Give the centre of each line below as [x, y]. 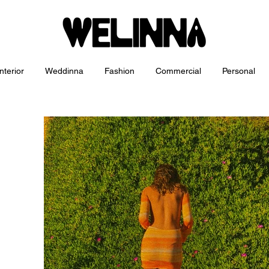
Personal [239, 71]
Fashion [119, 71]
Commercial [178, 71]
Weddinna [64, 71]
